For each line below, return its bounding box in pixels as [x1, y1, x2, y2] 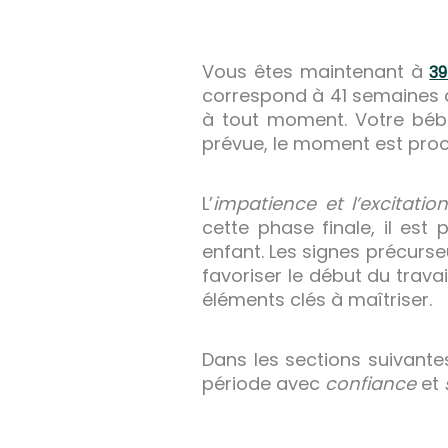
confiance [325, 371, 416, 397]
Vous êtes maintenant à [202, 59, 430, 85]
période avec [202, 371, 325, 397]
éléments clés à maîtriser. [202, 287, 432, 313]
